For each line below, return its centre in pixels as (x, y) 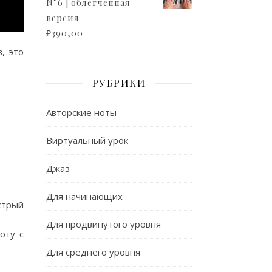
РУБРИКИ (119, 83)
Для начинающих (84, 196)
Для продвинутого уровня (104, 224)
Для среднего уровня (93, 252)
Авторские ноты (81, 112)
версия (63, 18)
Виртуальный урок (87, 140)
